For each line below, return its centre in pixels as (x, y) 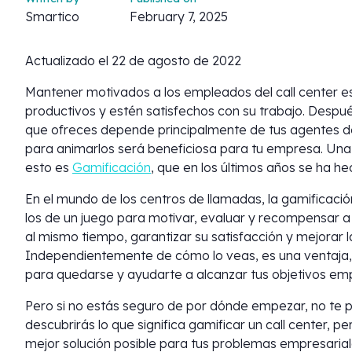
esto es (49, 167)
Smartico (52, 16)
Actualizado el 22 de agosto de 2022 (133, 60)
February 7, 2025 (179, 16)
